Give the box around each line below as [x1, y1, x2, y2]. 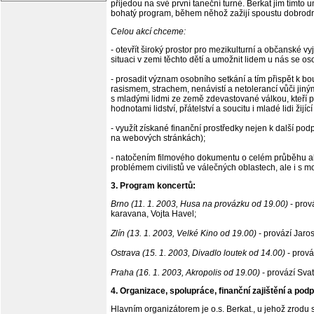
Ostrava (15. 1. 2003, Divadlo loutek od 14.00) [111, 248, 285, 258]
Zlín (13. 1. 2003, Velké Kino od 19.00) [111, 228, 257, 238]
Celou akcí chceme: [111, 27, 186, 36]
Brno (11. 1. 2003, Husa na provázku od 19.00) [111, 199, 288, 209]
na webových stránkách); [111, 133, 205, 143]
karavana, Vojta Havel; [111, 209, 196, 219]
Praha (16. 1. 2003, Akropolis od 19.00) [111, 268, 260, 278]
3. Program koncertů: [111, 181, 196, 191]
